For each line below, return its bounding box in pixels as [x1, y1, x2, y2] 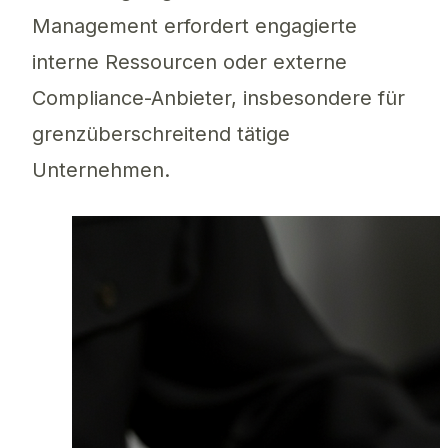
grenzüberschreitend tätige [32, 122, 290, 147]
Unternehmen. [32, 158, 170, 183]
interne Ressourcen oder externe [32, 50, 347, 75]
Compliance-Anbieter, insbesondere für [32, 86, 405, 111]
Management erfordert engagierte [32, 14, 357, 39]
